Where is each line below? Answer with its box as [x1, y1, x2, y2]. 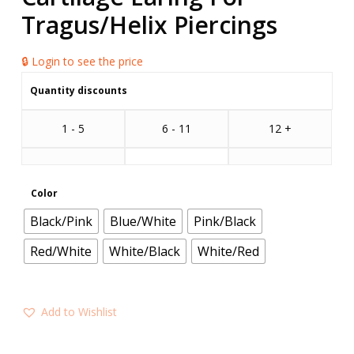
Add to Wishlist [40, 304, 117, 320]
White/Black [108, 243, 180, 261]
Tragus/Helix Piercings [21, 9, 277, 42]
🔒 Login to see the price [21, 54, 143, 70]
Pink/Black [193, 213, 256, 231]
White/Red [197, 243, 259, 261]
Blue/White [109, 213, 176, 231]
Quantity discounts [29, 84, 127, 98]
